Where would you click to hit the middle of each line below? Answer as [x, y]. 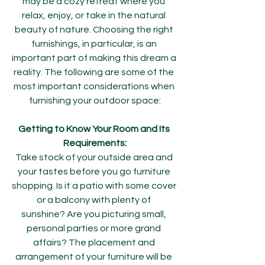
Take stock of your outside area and [95, 157]
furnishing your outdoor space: [95, 101]
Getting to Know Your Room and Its [95, 129]
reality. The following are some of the [95, 72]
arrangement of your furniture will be [95, 257]
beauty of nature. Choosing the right [95, 30]
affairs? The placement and [95, 243]
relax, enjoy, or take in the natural [95, 15]
